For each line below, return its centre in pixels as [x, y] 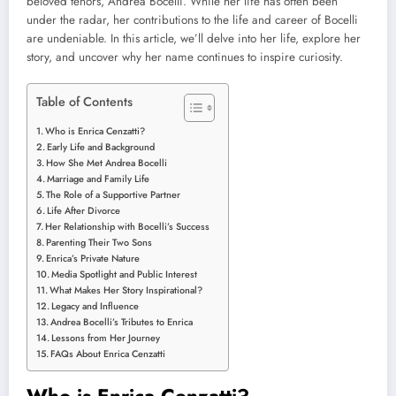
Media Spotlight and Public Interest [125, 274]
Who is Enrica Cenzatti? [95, 131]
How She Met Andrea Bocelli [107, 163]
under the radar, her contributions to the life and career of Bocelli [192, 19]
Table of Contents [84, 102]
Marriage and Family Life [99, 179]
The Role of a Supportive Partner [114, 195]
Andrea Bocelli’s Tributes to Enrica [122, 322]
